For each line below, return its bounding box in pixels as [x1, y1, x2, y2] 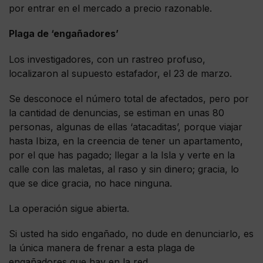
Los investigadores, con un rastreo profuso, [9, 53, 205, 65]
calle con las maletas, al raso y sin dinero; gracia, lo [9, 163, 239, 175]
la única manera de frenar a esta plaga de [9, 242, 195, 254]
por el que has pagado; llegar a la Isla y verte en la [9, 149, 235, 161]
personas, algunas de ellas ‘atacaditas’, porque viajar [9, 120, 242, 133]
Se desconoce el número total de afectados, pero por [9, 92, 249, 104]
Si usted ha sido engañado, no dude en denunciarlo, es [9, 228, 254, 240]
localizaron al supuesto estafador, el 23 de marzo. [9, 67, 232, 79]
